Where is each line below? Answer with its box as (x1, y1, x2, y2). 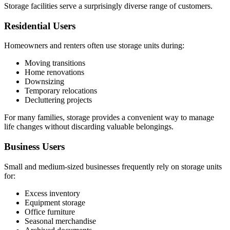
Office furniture (25, 207, 75, 216)
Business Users (4, 141, 65, 152)
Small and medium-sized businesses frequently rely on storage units (4, 162, 222, 171)
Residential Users (4, 20, 75, 31)
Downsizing (25, 77, 64, 86)
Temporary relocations (25, 86, 97, 95)
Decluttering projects (25, 95, 92, 105)
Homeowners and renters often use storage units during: (4, 41, 184, 50)
